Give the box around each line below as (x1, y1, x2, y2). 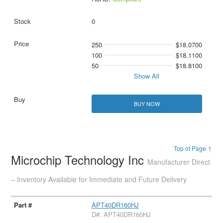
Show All (134, 71, 160, 81)
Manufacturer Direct (147, 157, 211, 167)
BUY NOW (133, 100, 160, 108)
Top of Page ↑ (173, 144, 212, 153)
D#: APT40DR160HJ (91, 210, 151, 220)
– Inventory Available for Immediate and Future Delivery (11, 174, 187, 185)
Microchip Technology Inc (11, 151, 148, 169)
